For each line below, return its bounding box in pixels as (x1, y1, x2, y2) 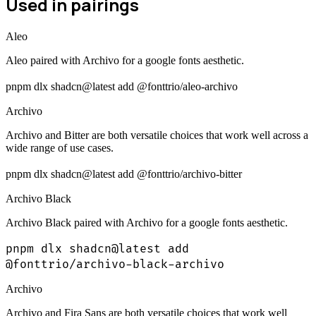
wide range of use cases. (6, 142, 114, 154)
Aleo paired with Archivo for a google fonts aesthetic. (6, 54, 244, 67)
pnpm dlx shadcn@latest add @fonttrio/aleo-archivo (6, 80, 238, 93)
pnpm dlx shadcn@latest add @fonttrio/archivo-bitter (6, 168, 242, 181)
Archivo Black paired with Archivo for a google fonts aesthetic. (6, 217, 288, 229)
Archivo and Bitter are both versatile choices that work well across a (6, 129, 308, 142)
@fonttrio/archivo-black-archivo (6, 257, 224, 272)
